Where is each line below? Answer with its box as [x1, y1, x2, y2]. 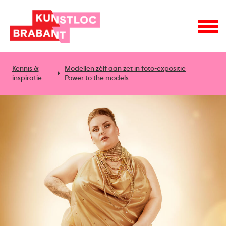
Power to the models [65, 74, 129, 82]
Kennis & [12, 65, 39, 72]
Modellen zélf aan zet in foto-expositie [65, 65, 186, 72]
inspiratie [12, 74, 42, 82]
